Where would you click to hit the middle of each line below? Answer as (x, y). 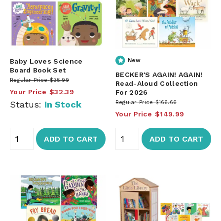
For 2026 (132, 92)
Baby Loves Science (46, 61)
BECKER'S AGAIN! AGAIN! (159, 74)
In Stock (63, 104)
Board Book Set (38, 70)
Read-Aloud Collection (157, 83)
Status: (27, 104)
